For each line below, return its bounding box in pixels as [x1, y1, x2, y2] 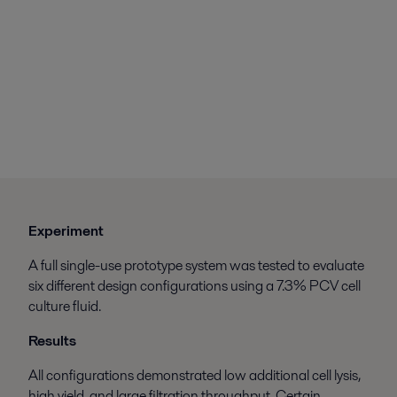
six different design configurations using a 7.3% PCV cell [27, 276, 361, 297]
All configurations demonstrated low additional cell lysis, [27, 365, 361, 386]
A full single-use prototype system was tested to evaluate [27, 255, 364, 276]
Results [27, 331, 76, 352]
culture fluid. [27, 296, 101, 317]
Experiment [27, 221, 104, 242]
